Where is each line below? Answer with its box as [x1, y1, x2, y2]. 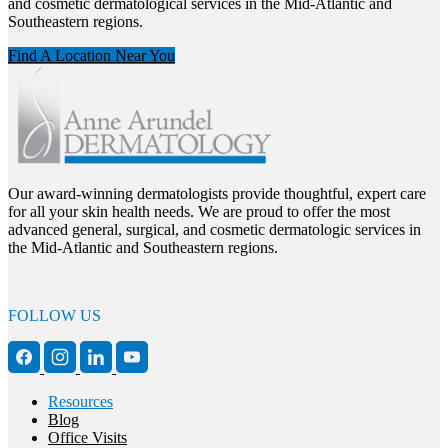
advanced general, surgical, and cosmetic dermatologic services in [8, 221, 421, 239]
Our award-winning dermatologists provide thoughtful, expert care [8, 185, 426, 203]
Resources [48, 393, 113, 411]
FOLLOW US [8, 307, 101, 325]
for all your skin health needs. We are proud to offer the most [8, 203, 390, 221]
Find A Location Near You [8, 47, 175, 65]
